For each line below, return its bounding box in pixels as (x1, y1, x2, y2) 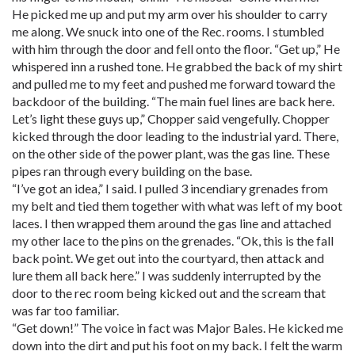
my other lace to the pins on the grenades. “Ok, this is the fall (12, 233, 334, 248)
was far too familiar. (12, 303, 119, 318)
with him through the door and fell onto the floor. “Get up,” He (12, 41, 340, 56)
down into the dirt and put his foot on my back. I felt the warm (12, 338, 342, 353)
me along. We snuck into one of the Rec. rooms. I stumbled (12, 24, 324, 39)
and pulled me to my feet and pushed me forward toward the (12, 76, 335, 91)
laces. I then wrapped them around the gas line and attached (12, 216, 331, 231)
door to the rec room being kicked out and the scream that (12, 285, 326, 300)
